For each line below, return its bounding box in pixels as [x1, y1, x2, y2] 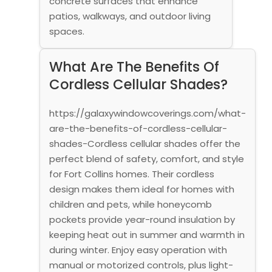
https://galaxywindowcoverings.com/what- [49, 106, 246, 120]
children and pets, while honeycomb [49, 197, 212, 211]
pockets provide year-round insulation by [49, 212, 235, 226]
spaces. [49, 24, 84, 38]
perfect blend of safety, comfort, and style [49, 152, 244, 165]
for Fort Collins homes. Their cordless [49, 167, 214, 180]
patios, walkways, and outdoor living [49, 9, 211, 22]
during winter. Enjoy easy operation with [49, 243, 227, 256]
